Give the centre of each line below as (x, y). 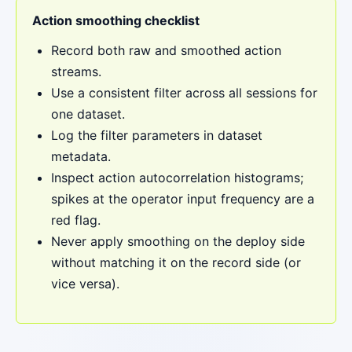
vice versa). (85, 284)
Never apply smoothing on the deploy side (178, 241)
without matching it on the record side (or (176, 262)
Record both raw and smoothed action (166, 50)
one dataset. (88, 114)
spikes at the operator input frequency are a (183, 199)
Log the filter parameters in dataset (157, 135)
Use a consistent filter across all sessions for (184, 93)
